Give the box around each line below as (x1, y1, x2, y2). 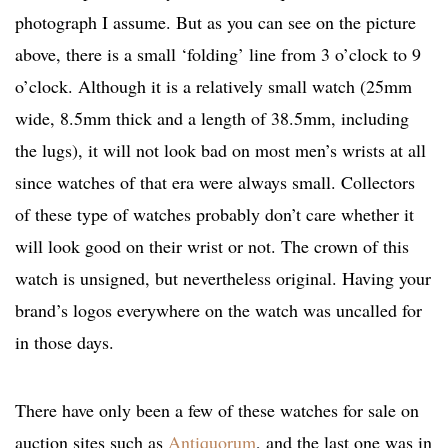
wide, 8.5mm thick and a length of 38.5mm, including (15, 106, 409, 131)
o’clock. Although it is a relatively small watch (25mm (15, 74, 412, 99)
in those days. (15, 330, 114, 355)
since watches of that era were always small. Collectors (15, 170, 415, 195)
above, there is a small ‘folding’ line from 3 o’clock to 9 (15, 42, 421, 67)
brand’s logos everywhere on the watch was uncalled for (15, 298, 422, 323)
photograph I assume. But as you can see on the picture (15, 10, 416, 35)
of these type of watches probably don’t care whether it (15, 202, 414, 227)
